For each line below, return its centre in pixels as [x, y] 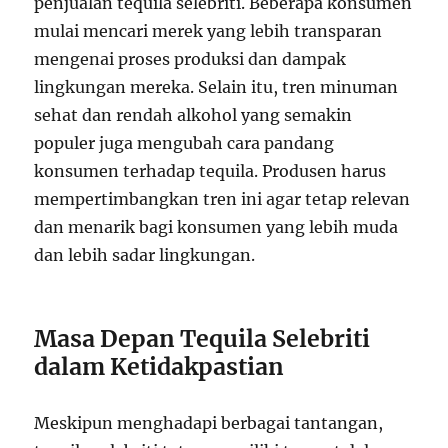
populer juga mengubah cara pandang [184, 143]
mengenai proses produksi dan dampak [190, 59]
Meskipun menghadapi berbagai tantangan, [209, 423]
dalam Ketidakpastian [159, 367]
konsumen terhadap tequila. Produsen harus [210, 171]
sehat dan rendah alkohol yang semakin [193, 115]
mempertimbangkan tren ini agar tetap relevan [222, 199]
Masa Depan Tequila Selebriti [202, 339]
